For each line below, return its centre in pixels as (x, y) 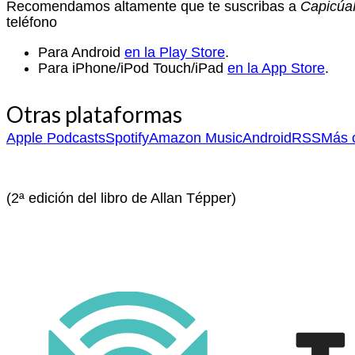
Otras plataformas (94, 115)
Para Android (81, 53)
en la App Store (276, 69)
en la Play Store (175, 53)
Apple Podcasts (56, 138)
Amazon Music (196, 138)
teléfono (32, 23)
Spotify (127, 138)
